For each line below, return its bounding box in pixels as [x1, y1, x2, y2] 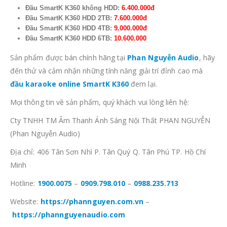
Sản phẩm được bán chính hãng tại [10, 53, 128, 63]
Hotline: [10, 178, 37, 188]
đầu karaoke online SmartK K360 [10, 79, 129, 89]
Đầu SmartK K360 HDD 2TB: [25, 14, 114, 22]
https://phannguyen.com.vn [40, 197, 144, 207]
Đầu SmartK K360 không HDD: [25, 4, 122, 12]
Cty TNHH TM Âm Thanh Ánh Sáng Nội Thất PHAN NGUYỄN [10, 116, 211, 126]
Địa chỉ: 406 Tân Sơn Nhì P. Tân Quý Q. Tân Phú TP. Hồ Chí [10, 147, 206, 157]
